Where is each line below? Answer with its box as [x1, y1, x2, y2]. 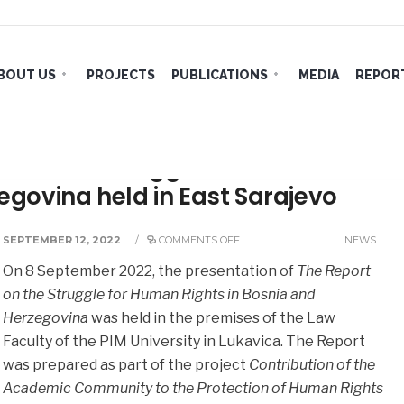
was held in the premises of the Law [88, 309, 336, 326]
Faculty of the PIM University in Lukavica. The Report [3, 333, 366, 350]
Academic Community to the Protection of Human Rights [3, 380, 384, 397]
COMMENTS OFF [159, 234, 241, 246]
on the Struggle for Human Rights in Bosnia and [3, 286, 317, 303]
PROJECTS [87, 68, 155, 82]
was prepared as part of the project [3, 356, 250, 373]
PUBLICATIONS [171, 68, 268, 82]
